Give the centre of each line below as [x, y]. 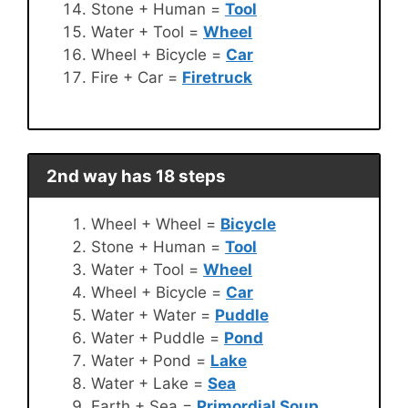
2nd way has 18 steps [136, 176]
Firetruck [217, 78]
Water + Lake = [149, 383]
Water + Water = [153, 315]
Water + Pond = [151, 360]
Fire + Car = [137, 78]
